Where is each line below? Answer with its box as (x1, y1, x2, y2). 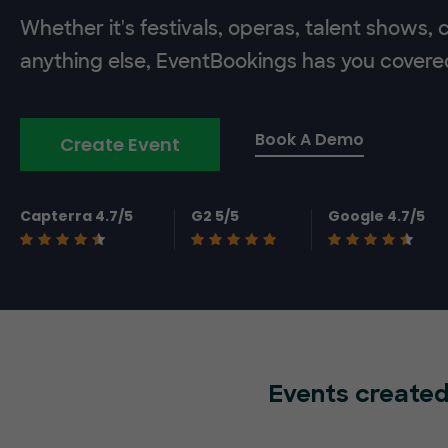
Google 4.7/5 (328, 206, 426, 226)
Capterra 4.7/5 (20, 206, 133, 226)
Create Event (60, 132, 180, 157)
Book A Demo (255, 128, 364, 151)
